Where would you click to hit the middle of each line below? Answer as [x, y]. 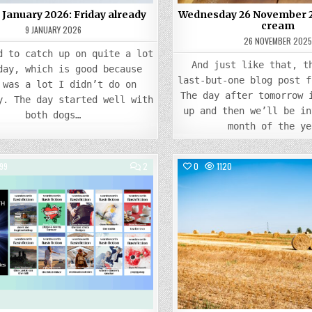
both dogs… [53, 115]
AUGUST [162, 199]
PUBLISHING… [171, 224]
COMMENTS [167, 165]
